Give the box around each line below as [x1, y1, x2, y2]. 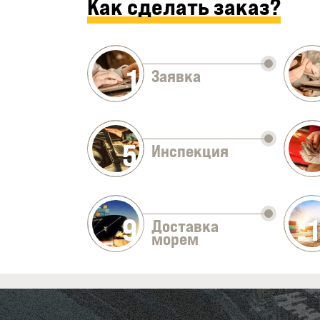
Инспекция [151, 141, 229, 162]
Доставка [151, 216, 219, 237]
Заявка [151, 66, 201, 87]
